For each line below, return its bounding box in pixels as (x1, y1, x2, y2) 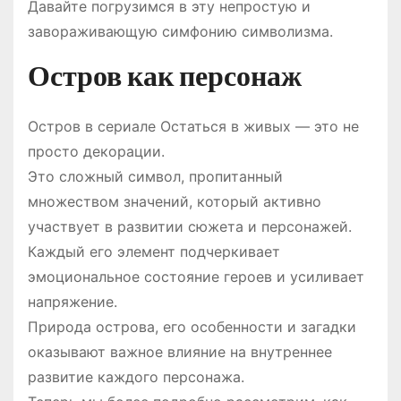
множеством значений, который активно (28, 192, 321, 211)
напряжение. (28, 293, 117, 311)
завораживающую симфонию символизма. (28, 22, 333, 41)
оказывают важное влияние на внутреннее (28, 343, 332, 362)
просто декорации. (28, 142, 165, 161)
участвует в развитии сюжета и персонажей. (28, 218, 352, 236)
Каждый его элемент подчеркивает (28, 243, 280, 261)
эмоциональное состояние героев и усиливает (28, 268, 364, 286)
